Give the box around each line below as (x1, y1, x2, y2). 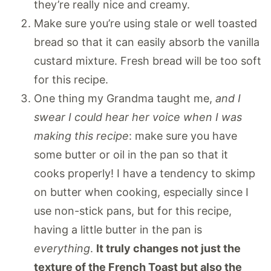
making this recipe (34, 129, 129, 143)
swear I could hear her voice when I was (34, 111, 242, 124)
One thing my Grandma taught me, (34, 92, 215, 105)
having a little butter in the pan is (34, 223, 202, 237)
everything (34, 242, 90, 255)
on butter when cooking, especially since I (34, 186, 249, 199)
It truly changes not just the (96, 242, 241, 255)
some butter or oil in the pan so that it (34, 148, 228, 162)
